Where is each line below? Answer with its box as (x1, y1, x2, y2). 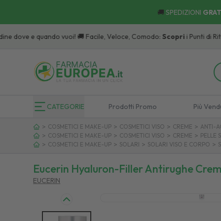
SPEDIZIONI (164, 8, 203, 17)
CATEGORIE (47, 102, 85, 111)
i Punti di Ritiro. (162, 32, 209, 41)
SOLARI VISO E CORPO (147, 141, 211, 148)
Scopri (140, 32, 163, 41)
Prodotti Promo (108, 102, 157, 111)
